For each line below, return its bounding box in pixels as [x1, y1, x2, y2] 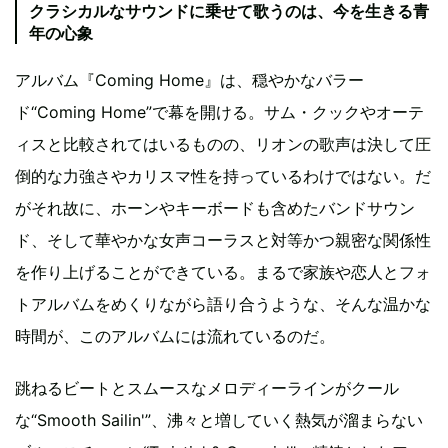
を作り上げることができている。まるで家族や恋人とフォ [15, 262, 431, 283]
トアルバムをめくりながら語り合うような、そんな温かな [15, 294, 431, 315]
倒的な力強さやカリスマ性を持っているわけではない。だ [15, 166, 431, 187]
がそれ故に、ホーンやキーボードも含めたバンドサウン [15, 198, 415, 219]
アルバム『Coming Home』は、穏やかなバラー [15, 70, 364, 91]
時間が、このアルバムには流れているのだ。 [15, 326, 335, 347]
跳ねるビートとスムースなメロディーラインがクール [15, 378, 399, 399]
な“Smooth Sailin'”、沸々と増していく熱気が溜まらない [15, 410, 423, 431]
